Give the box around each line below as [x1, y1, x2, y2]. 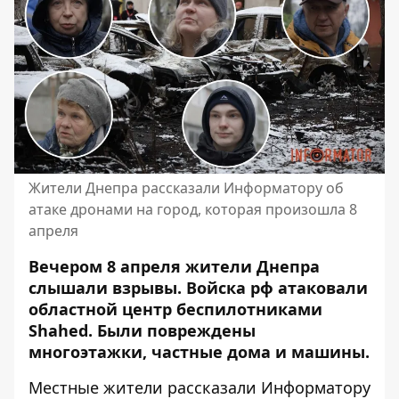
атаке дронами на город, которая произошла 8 [28, 199, 357, 220]
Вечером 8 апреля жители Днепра [28, 256, 320, 278]
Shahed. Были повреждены [28, 320, 256, 342]
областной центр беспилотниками [28, 298, 322, 321]
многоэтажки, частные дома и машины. [28, 341, 370, 363]
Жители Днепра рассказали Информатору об [28, 178, 344, 199]
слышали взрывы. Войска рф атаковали [28, 277, 368, 299]
